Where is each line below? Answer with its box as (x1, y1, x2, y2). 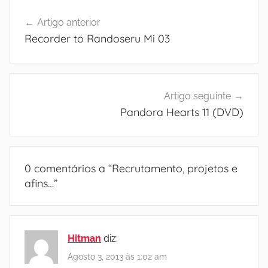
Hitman (68, 233, 101, 245)
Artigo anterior (37, 17, 100, 28)
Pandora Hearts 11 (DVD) (120, 105, 243, 119)
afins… (25, 176, 54, 191)
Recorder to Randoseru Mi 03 (25, 32, 170, 45)
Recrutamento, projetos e (112, 162, 237, 176)
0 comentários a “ (25, 162, 112, 176)
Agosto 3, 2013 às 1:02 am (68, 252, 167, 262)
